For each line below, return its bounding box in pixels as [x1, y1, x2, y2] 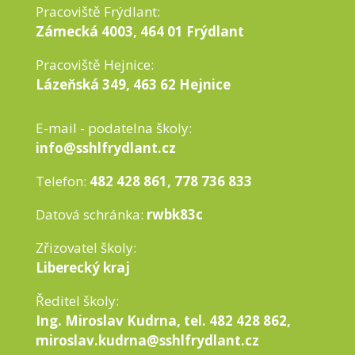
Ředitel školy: [35, 291, 119, 310]
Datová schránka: [35, 204, 147, 223]
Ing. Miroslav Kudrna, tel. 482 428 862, [35, 311, 291, 330]
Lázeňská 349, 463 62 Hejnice [35, 74, 231, 94]
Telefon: [35, 171, 90, 190]
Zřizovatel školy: [35, 238, 136, 257]
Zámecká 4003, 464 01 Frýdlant [35, 21, 244, 40]
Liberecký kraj [35, 258, 130, 277]
